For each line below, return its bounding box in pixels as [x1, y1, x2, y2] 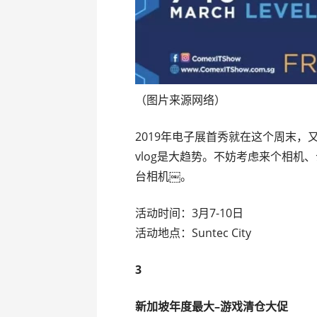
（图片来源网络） [135, 92, 226, 108]
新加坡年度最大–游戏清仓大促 [135, 299, 289, 315]
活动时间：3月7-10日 [135, 205, 244, 221]
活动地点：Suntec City [135, 225, 252, 241]
